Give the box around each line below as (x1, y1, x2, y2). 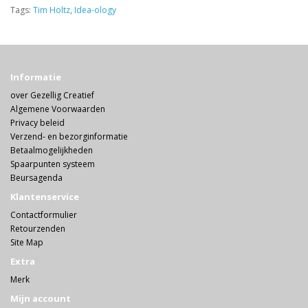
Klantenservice (10, 190, 79, 203)
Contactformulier (10, 208, 77, 221)
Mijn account (10, 291, 71, 305)
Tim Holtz (33, 3, 70, 16)
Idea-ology (74, 3, 116, 16)
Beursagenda (10, 171, 63, 184)
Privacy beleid (10, 116, 65, 129)
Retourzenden (10, 222, 65, 234)
